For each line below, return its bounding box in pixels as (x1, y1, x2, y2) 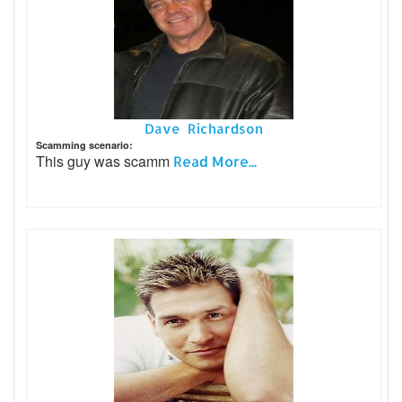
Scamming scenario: (36, 138, 133, 153)
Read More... (173, 152, 257, 171)
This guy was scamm (36, 151, 173, 172)
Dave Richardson (144, 120, 263, 138)
